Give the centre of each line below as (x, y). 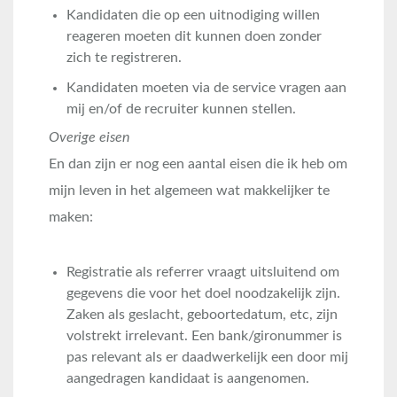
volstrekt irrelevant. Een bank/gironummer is (204, 336)
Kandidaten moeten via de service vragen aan (206, 88)
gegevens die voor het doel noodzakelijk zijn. (203, 293)
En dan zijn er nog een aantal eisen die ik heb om (198, 164)
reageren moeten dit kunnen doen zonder (194, 36)
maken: (71, 217)
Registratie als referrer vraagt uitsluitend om (203, 272)
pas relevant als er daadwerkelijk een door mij (207, 357)
